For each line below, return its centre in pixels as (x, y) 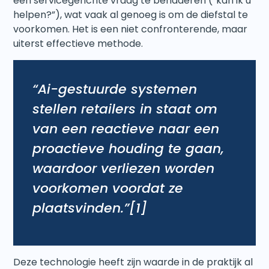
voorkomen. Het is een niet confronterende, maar (131, 29)
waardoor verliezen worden (124, 168)
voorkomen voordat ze (108, 188)
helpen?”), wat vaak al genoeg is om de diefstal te (131, 15)
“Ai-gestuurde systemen (115, 89)
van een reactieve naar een (126, 128)
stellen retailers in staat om (125, 109)
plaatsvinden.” (81, 208)
